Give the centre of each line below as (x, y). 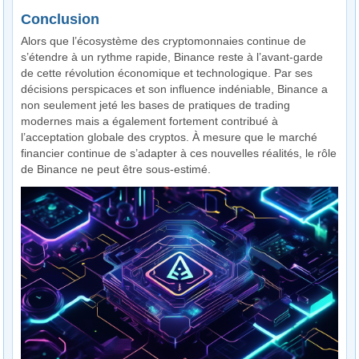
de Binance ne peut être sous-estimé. (116, 169)
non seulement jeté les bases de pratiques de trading (156, 105)
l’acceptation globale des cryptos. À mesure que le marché (169, 137)
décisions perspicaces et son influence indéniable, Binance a (175, 89)
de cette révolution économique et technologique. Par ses (167, 73)
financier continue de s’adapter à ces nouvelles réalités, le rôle (179, 153)
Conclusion (61, 19)
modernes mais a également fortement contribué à (150, 121)
